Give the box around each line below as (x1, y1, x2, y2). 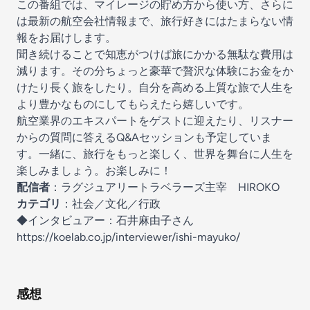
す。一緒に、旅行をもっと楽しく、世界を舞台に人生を (17, 147, 293, 161)
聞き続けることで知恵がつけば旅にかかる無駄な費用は (17, 48, 293, 61)
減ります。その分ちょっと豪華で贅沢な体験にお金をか (17, 64, 293, 77)
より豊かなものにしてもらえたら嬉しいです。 (17, 98, 249, 111)
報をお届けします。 (17, 31, 116, 44)
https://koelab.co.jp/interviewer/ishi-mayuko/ (17, 230, 240, 244)
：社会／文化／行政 (61, 197, 161, 210)
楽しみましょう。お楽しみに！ (17, 164, 172, 177)
